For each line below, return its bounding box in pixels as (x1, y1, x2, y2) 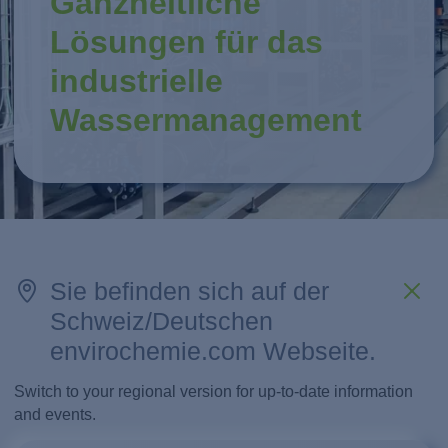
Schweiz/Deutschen (49, 306, 273, 335)
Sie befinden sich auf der (49, 276, 329, 305)
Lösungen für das (50, 23, 324, 60)
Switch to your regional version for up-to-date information (14, 382, 414, 400)
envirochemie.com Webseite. (49, 336, 376, 365)
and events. (14, 405, 97, 423)
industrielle (50, 62, 224, 99)
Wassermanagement (50, 101, 363, 138)
